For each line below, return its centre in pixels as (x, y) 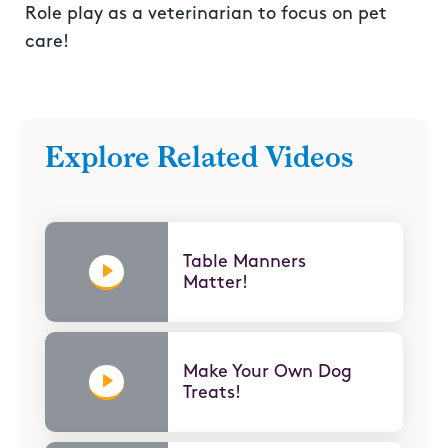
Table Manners (245, 262)
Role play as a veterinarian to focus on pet (206, 14)
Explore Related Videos (199, 158)
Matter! (216, 283)
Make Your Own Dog (268, 372)
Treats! (212, 393)
